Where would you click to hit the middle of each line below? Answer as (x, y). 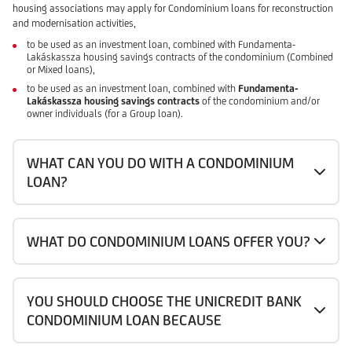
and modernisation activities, (74, 23)
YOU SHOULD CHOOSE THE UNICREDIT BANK (164, 301)
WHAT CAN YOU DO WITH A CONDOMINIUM (160, 163)
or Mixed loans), (61, 69)
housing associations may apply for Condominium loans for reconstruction (173, 8)
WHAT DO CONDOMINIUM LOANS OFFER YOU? (169, 242)
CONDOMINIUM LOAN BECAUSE (124, 320)
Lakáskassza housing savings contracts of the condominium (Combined (180, 57)
